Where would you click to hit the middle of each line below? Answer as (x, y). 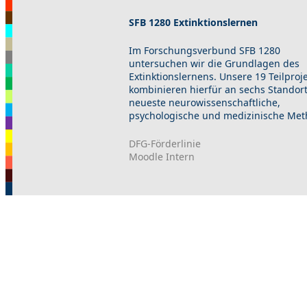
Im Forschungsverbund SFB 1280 (205, 50)
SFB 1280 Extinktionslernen (194, 22)
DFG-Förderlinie (165, 143)
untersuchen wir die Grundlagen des (214, 63)
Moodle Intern (162, 156)
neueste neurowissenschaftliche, (205, 102)
